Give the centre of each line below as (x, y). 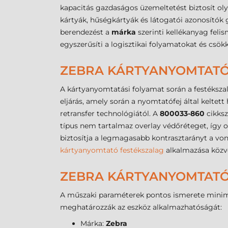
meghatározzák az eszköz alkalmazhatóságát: (141, 207)
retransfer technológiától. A (110, 114)
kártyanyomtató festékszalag (112, 150)
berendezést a (86, 32)
